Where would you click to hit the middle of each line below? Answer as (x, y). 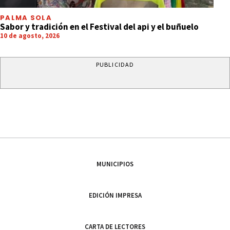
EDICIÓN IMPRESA (115, 196)
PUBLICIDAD (115, 65)
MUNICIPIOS (115, 164)
